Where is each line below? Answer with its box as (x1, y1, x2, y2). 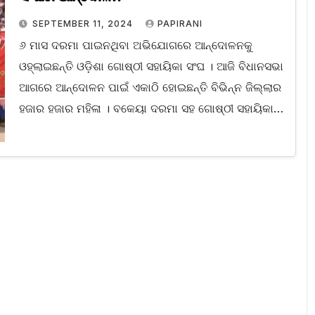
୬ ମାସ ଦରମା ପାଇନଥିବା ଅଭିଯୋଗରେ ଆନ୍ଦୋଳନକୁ (18, 38, 252, 53)
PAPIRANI (157, 18, 202, 30)
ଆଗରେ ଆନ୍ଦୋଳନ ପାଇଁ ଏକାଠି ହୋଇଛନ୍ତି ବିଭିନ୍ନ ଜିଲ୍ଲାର (18, 80, 281, 95)
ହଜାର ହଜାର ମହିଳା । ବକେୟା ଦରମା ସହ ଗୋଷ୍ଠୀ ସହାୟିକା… (18, 101, 283, 116)
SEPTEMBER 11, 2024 (32, 18, 136, 30)
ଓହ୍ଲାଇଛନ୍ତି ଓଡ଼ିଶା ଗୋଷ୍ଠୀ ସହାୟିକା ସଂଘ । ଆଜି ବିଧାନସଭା (18, 59, 283, 74)
